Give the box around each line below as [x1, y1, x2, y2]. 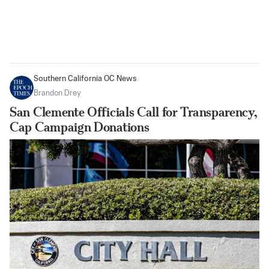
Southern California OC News [34, 75, 137, 83]
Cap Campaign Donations [10, 119, 150, 135]
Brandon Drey [34, 89, 81, 98]
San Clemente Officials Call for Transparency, [10, 104, 258, 120]
